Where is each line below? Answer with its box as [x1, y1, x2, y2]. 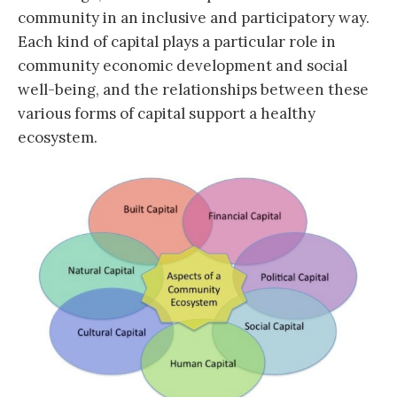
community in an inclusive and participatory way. [18, 8, 370, 28]
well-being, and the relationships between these [18, 80, 369, 100]
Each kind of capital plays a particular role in [18, 32, 336, 52]
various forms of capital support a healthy [18, 104, 315, 124]
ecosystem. [18, 128, 97, 148]
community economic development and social [18, 56, 347, 76]
